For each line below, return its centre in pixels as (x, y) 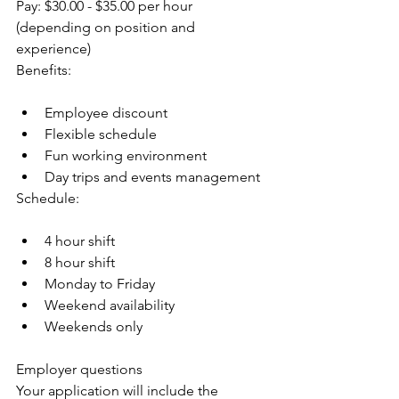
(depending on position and (107, 27)
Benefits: (44, 70)
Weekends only (94, 326)
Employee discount (106, 113)
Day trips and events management (152, 177)
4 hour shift (80, 241)
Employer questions (79, 369)
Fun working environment (126, 155)
